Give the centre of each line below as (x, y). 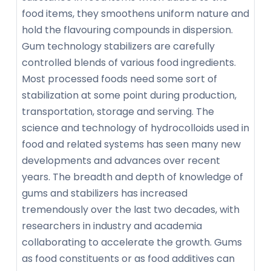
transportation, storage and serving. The (118, 112)
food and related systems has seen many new (131, 145)
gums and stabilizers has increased (105, 194)
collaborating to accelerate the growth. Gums (132, 243)
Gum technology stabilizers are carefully (118, 47)
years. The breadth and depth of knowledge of (132, 177)
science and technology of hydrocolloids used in (135, 128)
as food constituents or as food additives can (128, 259)
